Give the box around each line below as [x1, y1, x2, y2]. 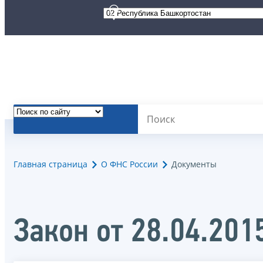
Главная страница [14, 159, 87, 170]
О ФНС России [101, 159, 158, 170]
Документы [171, 159, 217, 170]
